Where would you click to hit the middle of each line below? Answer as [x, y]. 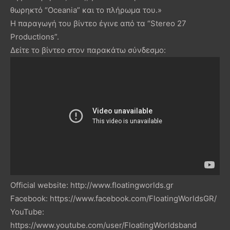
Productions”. [35, 36]
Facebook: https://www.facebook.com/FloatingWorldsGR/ [114, 199]
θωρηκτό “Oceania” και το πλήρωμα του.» [86, 10]
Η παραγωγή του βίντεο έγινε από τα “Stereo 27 [98, 23]
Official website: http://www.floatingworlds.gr [92, 185]
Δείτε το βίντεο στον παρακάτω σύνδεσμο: [88, 50]
